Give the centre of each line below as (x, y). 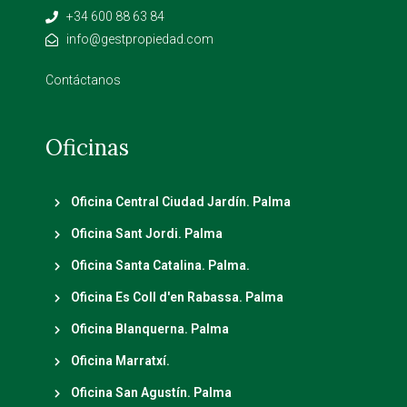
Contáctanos (83, 80)
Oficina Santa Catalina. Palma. (160, 265)
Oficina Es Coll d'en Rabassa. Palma (177, 297)
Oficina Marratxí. (120, 361)
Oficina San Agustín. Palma (151, 392)
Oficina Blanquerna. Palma (149, 329)
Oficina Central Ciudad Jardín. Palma (180, 202)
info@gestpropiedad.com (139, 39)
